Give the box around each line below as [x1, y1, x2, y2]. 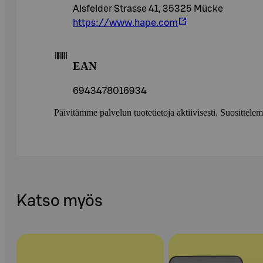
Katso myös [16, 193, 103, 210]
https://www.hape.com [73, 18, 178, 28]
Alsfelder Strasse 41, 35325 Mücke [73, 4, 223, 14]
